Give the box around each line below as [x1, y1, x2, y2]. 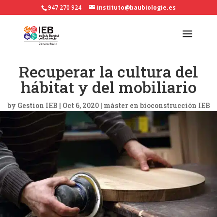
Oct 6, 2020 [62, 101, 99, 110]
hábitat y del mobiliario [20, 77, 197, 97]
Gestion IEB [17, 101, 58, 110]
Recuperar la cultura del [19, 61, 198, 82]
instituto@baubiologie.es [96, 3, 176, 12]
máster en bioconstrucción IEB [103, 101, 210, 110]
